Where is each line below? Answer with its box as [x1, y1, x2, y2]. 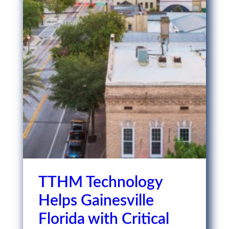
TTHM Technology [38, 175, 163, 190]
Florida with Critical [38, 212, 169, 227]
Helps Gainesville [38, 193, 154, 209]
